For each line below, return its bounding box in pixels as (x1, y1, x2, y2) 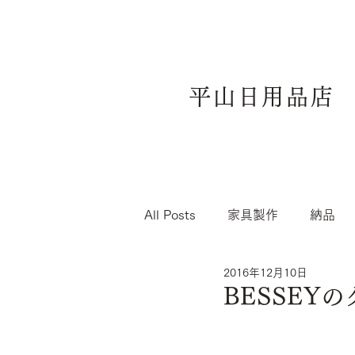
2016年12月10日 (223, 266, 307, 278)
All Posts (144, 208, 196, 221)
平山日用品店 (189, 86, 335, 108)
